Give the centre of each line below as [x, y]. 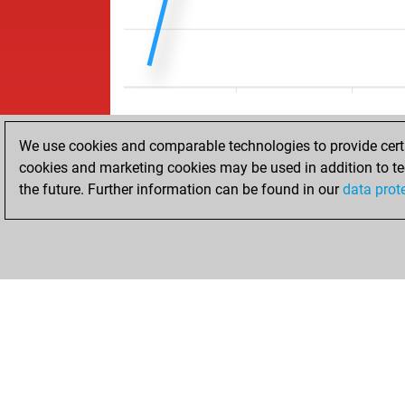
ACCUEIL [168, 221]
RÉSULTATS [287, 221]
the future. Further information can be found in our [181, 189]
